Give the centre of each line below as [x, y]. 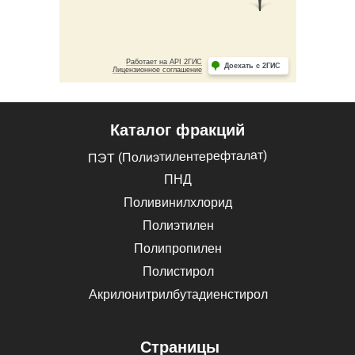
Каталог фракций [177, 130]
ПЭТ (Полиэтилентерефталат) [177, 157]
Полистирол [178, 272]
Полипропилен [178, 249]
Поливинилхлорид [178, 203]
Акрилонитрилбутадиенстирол [178, 295]
